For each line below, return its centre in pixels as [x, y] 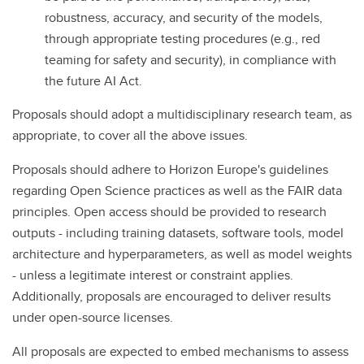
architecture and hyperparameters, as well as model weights [182, 253]
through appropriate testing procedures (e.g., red [182, 38]
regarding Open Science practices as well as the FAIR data [177, 190]
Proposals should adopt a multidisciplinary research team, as [182, 114]
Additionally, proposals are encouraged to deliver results [171, 296]
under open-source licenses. [93, 317]
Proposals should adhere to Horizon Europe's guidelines [170, 169]
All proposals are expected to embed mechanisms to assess [180, 351]
